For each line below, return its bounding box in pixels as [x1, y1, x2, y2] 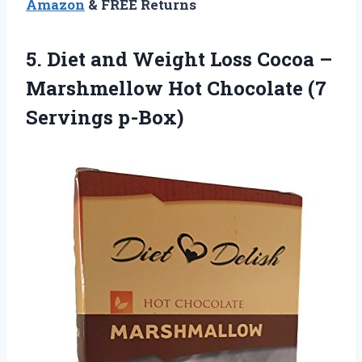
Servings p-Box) [26, 103, 183, 130]
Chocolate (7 [207, 74, 326, 101]
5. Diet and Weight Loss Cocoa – [26, 45, 332, 72]
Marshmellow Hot [26, 74, 207, 101]
